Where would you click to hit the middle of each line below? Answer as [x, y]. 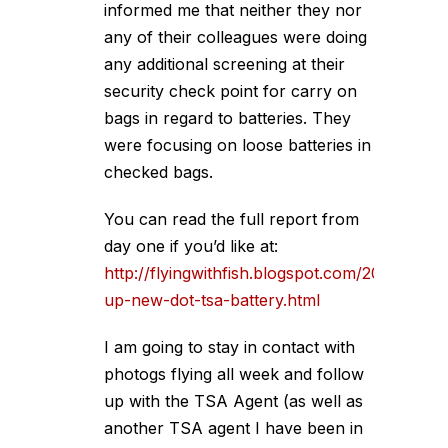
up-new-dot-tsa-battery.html [212, 300]
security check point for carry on [230, 91]
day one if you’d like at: [191, 246]
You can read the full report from [231, 219]
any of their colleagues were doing [235, 37]
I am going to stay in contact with [229, 347]
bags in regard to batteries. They [227, 118]
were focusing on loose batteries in [237, 145]
